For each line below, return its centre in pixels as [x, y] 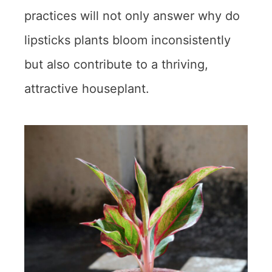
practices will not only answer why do [132, 16]
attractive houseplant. [87, 89]
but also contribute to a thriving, [116, 65]
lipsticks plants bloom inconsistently [127, 40]
